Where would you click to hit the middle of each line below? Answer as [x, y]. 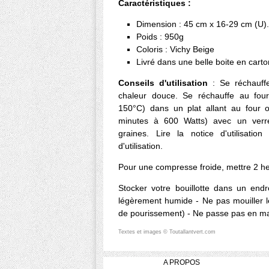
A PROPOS [182, 263]
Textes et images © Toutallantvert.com [167, 232]
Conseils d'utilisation [165, 83]
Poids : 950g [160, 37]
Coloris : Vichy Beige [175, 50]
